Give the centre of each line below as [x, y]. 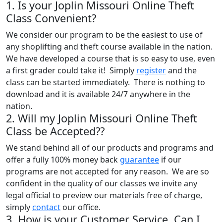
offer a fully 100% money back [63, 159]
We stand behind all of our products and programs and [110, 147]
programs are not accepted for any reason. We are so [108, 171]
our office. [81, 207]
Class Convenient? [51, 18]
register [151, 70]
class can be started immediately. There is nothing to [106, 82]
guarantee [139, 159]
